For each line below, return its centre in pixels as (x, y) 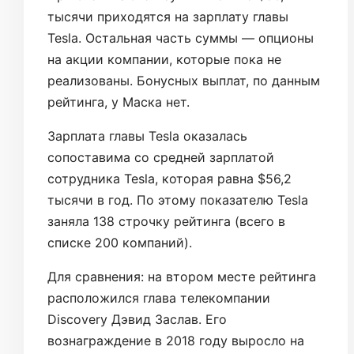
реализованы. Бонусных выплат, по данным (184, 80)
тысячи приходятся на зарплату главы (168, 16)
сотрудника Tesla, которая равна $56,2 (169, 178)
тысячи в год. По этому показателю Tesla (178, 200)
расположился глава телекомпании (159, 298)
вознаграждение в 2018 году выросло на (176, 340)
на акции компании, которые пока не (164, 59)
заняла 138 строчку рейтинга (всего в (166, 221)
